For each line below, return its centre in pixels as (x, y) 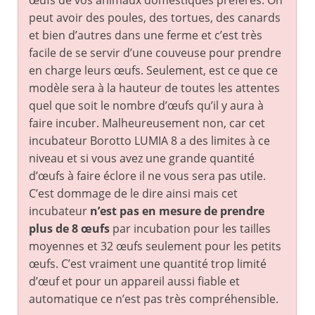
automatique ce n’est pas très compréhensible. (154, 299)
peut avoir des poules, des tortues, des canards (155, 18)
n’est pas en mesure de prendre (177, 211)
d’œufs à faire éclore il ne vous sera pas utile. (147, 176)
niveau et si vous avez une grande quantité (142, 159)
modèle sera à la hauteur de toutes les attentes (154, 88)
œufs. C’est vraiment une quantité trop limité (148, 264)
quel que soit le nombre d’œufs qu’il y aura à (146, 106)
